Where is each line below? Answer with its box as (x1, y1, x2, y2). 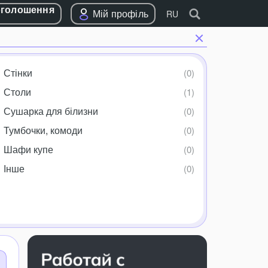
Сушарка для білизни (3, 104, 98, 118)
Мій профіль (92, 7, 148, 20)
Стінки (3, 66, 32, 80)
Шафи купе (3, 142, 53, 156)
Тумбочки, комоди (3, 123, 83, 137)
